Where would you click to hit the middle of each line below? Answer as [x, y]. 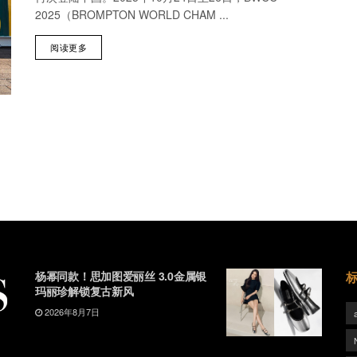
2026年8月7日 [71, 311]
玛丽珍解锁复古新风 [84, 290]
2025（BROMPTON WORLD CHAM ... [132, 14]
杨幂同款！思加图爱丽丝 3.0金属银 [121, 275]
